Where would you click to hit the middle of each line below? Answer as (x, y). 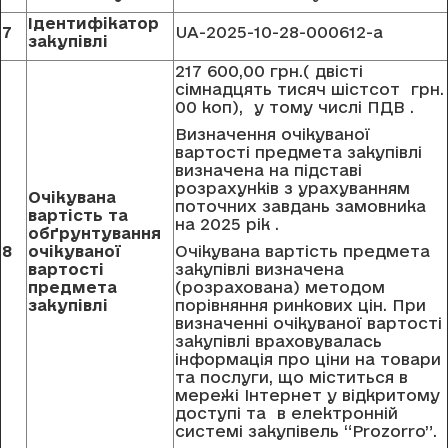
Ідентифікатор (93, 23)
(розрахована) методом (280, 287)
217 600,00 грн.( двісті (269, 71)
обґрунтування (94, 233)
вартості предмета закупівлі (298, 152)
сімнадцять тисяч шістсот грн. (309, 89)
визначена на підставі (268, 170)
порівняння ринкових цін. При (300, 305)
